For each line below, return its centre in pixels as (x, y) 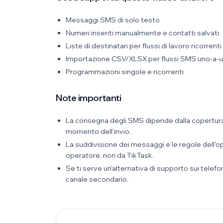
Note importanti (89, 98)
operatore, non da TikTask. (110, 155)
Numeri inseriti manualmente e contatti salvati (142, 33)
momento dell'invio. (98, 131)
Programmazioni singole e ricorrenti (125, 72)
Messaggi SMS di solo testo (113, 20)
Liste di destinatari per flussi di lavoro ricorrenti (144, 46)
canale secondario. (97, 179)
